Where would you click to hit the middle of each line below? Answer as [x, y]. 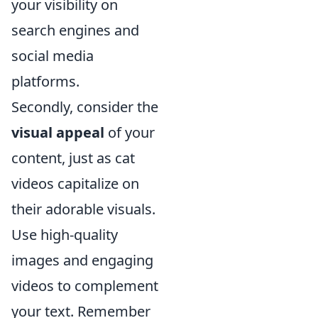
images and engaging [82, 260]
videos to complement [85, 286]
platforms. [45, 81]
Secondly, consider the [85, 107]
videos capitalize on [75, 183]
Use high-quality [65, 235]
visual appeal [58, 132]
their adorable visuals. [83, 209]
